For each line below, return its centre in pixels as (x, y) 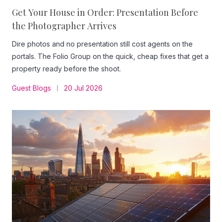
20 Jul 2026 (83, 88)
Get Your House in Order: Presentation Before (105, 12)
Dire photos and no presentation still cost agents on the (102, 44)
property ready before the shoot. (66, 69)
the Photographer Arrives (64, 26)
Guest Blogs (31, 88)
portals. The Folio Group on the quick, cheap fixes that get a (110, 56)
